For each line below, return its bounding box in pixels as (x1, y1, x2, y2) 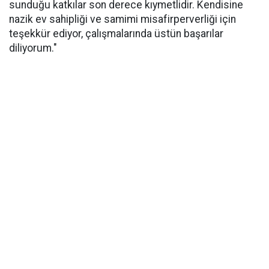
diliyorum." (9, 42, 57, 54)
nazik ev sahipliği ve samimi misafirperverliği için (9, 13, 236, 25)
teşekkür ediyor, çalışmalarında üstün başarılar (9, 28, 223, 40)
